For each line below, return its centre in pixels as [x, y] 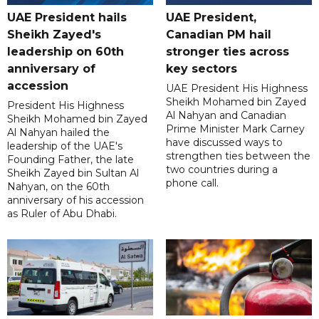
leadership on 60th [66, 52]
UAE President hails [67, 18]
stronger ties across [227, 52]
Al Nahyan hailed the [58, 133]
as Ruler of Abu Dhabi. [62, 214]
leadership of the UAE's [65, 146]
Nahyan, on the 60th [58, 187]
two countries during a [221, 170]
